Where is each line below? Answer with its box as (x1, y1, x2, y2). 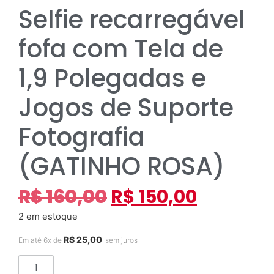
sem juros (105, 235, 138, 245)
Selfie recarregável (18, 2, 245, 37)
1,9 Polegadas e (18, 61, 206, 96)
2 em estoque (18, 210, 78, 222)
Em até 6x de (18, 235, 64, 245)
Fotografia (18, 120, 145, 155)
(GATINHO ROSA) (18, 149, 225, 184)
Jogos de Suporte (18, 91, 234, 125)
